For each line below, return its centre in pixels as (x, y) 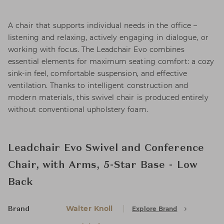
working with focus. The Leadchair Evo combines (96, 49)
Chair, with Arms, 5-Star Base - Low (103, 165)
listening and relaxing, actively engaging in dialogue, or (108, 37)
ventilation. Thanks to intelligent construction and (98, 85)
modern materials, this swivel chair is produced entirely (108, 97)
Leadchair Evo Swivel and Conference (106, 148)
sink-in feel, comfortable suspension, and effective (98, 73)
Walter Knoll (89, 208)
